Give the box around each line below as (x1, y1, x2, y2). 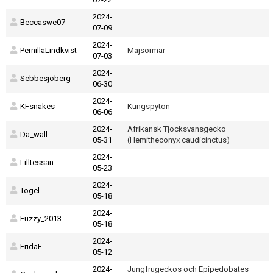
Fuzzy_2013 (20, 214, 62, 223)
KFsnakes (20, 102, 55, 111)
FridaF (20, 242, 42, 251)
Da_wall (20, 130, 48, 139)
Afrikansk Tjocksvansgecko (127, 124, 226, 133)
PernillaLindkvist (20, 46, 77, 55)
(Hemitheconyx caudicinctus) (127, 135, 230, 144)
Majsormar (127, 46, 165, 55)
